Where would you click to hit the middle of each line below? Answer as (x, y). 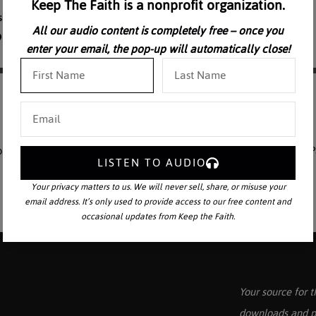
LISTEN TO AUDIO (152, 162)
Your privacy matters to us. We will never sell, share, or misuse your (158, 187)
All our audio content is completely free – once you (158, 30)
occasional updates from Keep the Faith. (158, 216)
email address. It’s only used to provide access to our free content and (158, 201)
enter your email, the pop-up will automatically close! (158, 49)
